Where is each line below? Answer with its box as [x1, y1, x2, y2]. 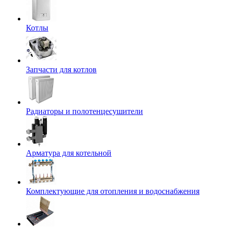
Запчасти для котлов [26, 65, 97, 74]
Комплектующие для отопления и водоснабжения [26, 187, 199, 195]
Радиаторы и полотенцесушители [26, 107, 143, 116]
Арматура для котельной [26, 149, 111, 157]
